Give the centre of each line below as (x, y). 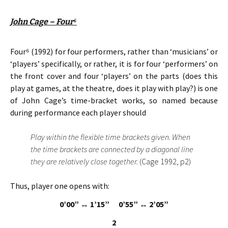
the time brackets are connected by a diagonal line (112, 149)
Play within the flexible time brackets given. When (110, 137)
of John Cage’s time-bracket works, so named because (114, 100)
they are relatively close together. (85, 161)
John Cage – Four (42, 22)
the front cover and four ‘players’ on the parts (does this (114, 76)
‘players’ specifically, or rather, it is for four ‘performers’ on (114, 64)
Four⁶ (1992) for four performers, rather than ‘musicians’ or (114, 51)
